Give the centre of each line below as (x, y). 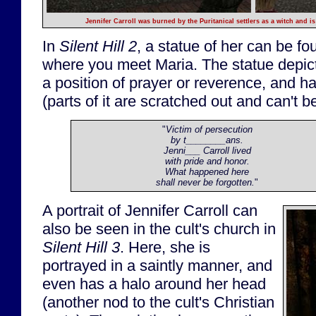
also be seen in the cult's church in (159, 229)
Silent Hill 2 (98, 47)
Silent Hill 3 (81, 247)
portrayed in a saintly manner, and (157, 265)
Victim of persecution (209, 130)
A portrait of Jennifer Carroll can (150, 210)
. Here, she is (165, 247)
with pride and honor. (207, 162)
